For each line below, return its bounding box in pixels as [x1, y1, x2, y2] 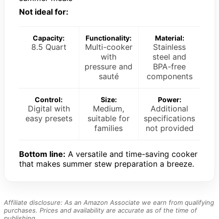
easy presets [25, 113, 72, 124]
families [94, 123, 123, 133]
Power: [157, 95, 181, 104]
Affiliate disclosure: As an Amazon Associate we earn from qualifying [4, 198, 214, 207]
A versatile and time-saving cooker [66, 149, 197, 159]
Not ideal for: [19, 7, 68, 17]
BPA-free [153, 62, 186, 72]
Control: [35, 95, 63, 104]
